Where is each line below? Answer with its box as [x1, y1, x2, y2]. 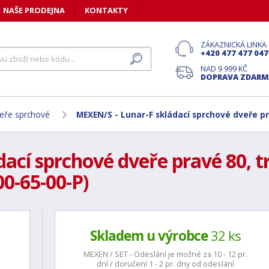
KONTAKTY [85, 5, 128, 16]
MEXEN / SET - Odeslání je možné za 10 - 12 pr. [83, 249, 247, 259]
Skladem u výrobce [89, 226, 208, 245]
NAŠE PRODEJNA [3, 5, 65, 16]
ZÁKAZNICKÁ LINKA [201, 39, 267, 50]
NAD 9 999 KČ [201, 63, 247, 74]
